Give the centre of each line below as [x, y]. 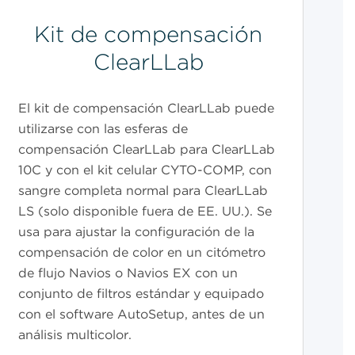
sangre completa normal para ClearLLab [143, 191]
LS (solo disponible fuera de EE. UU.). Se [145, 212]
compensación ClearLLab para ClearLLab [146, 150]
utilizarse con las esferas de [103, 129]
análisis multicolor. [74, 335]
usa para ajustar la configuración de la [136, 232]
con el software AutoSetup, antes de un [141, 315]
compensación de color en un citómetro [141, 253]
